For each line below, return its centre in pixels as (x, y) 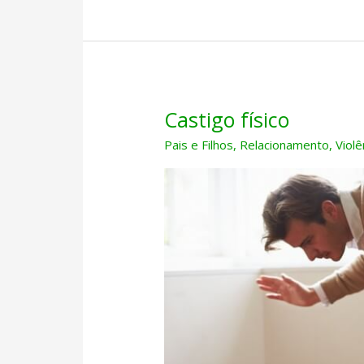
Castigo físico (227, 120)
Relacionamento (285, 145)
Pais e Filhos (199, 145)
